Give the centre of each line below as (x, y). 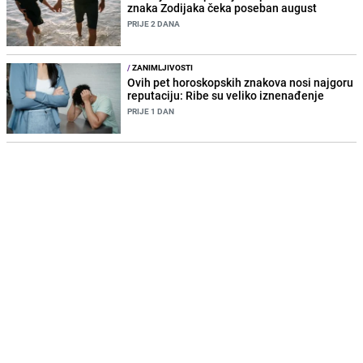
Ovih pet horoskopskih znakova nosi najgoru (241, 83)
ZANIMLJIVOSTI (162, 68)
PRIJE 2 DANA (154, 23)
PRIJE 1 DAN (151, 111)
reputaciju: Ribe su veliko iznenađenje (226, 96)
